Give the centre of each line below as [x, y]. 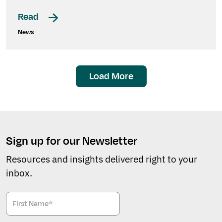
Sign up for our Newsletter [72, 141]
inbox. [19, 173]
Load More [111, 77]
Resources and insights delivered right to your [102, 159]
